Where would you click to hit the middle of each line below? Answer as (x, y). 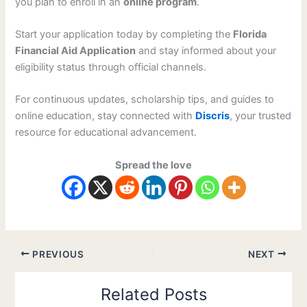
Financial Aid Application (76, 50)
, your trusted (261, 116)
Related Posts (153, 295)
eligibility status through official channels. (111, 67)
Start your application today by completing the (124, 34)
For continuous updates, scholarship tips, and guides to (145, 100)
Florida (250, 34)
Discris (213, 116)
